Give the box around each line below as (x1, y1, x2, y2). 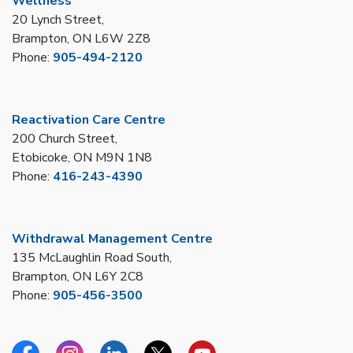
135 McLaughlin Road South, (12, 249, 172, 267)
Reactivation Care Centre (12, 111, 165, 129)
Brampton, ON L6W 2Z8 (12, 30, 150, 48)
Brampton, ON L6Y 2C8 (12, 268, 143, 286)
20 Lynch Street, (12, 11, 104, 29)
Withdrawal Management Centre (12, 230, 213, 248)
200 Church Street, (12, 130, 117, 148)
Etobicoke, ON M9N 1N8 (12, 149, 152, 167)
